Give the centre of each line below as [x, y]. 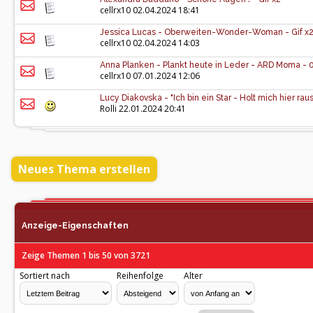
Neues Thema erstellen [84, 169]
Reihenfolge [140, 276]
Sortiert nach [45, 276]
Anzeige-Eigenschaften [75, 226]
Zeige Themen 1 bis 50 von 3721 [86, 255]
